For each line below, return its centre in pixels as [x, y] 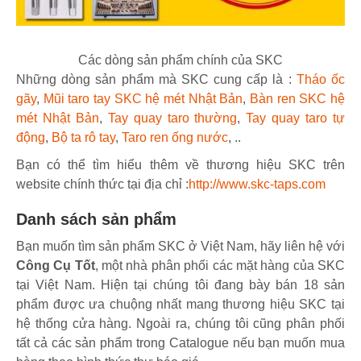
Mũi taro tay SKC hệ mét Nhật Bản [143, 98]
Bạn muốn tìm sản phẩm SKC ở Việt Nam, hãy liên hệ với [180, 246]
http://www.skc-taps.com [257, 184]
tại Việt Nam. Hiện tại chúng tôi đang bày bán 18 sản [180, 284]
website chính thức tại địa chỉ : [102, 184]
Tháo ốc [321, 79]
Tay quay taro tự [296, 118]
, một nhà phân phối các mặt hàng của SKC [220, 265]
